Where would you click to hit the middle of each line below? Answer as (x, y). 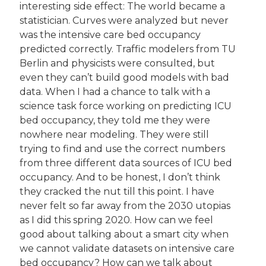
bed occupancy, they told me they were (116, 121)
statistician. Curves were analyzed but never (125, 21)
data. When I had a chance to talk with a (116, 92)
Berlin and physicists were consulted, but (118, 64)
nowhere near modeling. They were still (115, 135)
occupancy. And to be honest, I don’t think (121, 178)
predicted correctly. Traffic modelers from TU (129, 49)
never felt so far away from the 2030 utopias (126, 206)
